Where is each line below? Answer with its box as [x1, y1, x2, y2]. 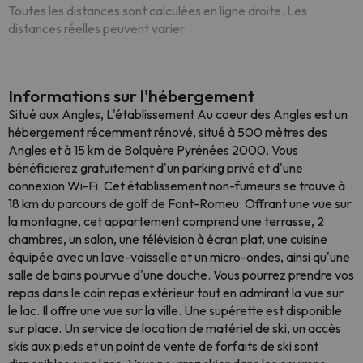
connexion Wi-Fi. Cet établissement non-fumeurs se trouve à [8, 177, 345, 194]
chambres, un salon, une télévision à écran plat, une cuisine [8, 231, 327, 247]
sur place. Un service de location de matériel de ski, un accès [8, 320, 341, 336]
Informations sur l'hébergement [8, 85, 255, 106]
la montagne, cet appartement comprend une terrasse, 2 [8, 213, 324, 229]
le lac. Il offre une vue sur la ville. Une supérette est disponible [8, 302, 342, 318]
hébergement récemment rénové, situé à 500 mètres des [8, 124, 327, 140]
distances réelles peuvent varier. [8, 20, 187, 36]
